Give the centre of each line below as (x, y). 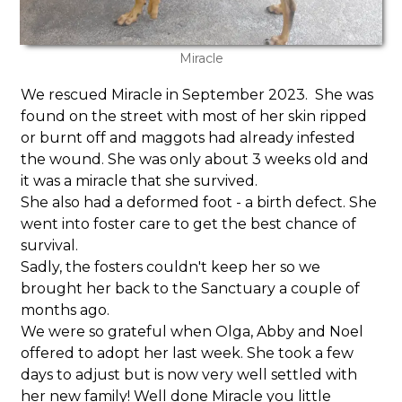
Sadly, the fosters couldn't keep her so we (171, 267)
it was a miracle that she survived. (140, 180)
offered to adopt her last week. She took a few (188, 353)
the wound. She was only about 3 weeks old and (195, 159)
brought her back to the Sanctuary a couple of (191, 288)
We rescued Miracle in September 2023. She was (197, 94)
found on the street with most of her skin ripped (194, 116)
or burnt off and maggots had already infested (188, 137)
